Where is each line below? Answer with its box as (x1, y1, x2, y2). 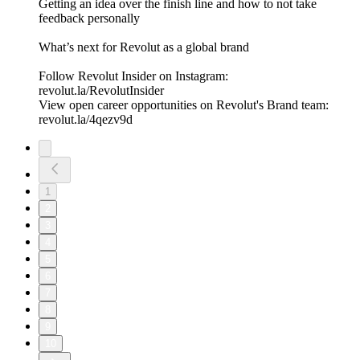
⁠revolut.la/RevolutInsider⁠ (39, 84, 164, 98)
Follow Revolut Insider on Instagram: (39, 69, 228, 84)
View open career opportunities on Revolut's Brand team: (39, 98, 329, 112)
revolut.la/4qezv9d (39, 112, 133, 127)
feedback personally (39, 11, 140, 26)
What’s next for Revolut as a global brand (39, 40, 249, 55)
